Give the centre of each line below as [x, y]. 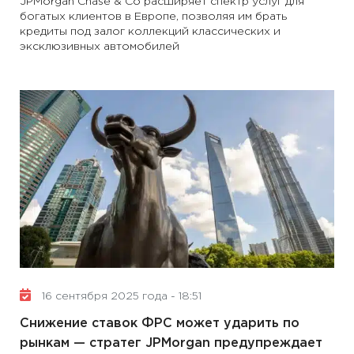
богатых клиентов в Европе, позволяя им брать [153, 17]
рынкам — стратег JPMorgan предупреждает [171, 343]
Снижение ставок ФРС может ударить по [160, 324]
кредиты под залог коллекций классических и [150, 32]
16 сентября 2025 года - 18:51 [120, 296]
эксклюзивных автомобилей [100, 47]
